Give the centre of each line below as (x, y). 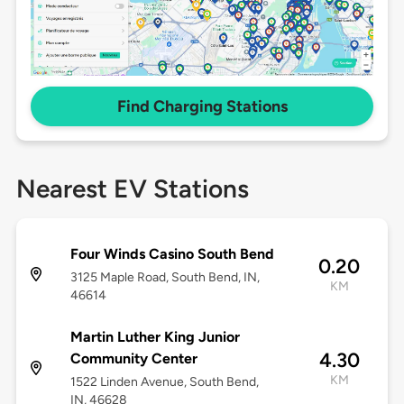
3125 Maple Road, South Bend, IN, (165, 278)
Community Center (133, 359)
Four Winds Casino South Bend (172, 254)
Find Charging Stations (202, 107)
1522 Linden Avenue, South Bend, (164, 382)
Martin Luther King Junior (155, 337)
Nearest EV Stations (132, 189)
